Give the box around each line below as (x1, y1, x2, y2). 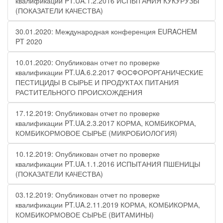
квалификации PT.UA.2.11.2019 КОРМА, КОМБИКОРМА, (15, 200, 200, 210)
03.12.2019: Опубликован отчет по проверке (15, 190, 160, 200)
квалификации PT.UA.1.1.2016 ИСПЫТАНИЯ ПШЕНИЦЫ (15, 159, 200, 169)
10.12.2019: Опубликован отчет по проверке (15, 149, 160, 159)
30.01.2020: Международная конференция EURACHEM (15, 26, 197, 36)
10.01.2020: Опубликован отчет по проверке (15, 57, 160, 67)
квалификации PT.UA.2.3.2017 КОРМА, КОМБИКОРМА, (15, 118, 196, 128)
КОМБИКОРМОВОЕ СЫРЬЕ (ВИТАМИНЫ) (15, 210, 154, 220)
